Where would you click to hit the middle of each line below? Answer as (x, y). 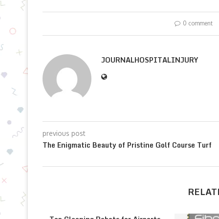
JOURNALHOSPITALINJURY (150, 60)
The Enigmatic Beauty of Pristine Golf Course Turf (127, 145)
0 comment (197, 23)
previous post (64, 133)
